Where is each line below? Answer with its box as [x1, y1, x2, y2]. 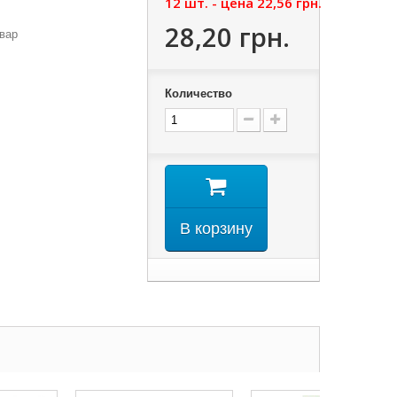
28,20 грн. [164, 19, 290, 54]
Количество [164, 87, 232, 100]
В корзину [179, 220, 253, 237]
